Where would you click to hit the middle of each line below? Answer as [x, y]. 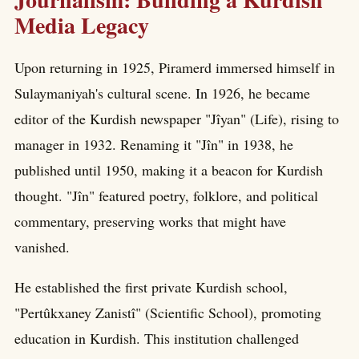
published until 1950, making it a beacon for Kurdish [169, 169]
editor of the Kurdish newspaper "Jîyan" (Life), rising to [177, 118]
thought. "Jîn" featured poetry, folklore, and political [166, 195]
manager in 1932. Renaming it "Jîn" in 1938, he [154, 144]
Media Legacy [82, 26]
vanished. [42, 246]
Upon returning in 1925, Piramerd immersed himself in [175, 67]
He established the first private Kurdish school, [151, 286]
